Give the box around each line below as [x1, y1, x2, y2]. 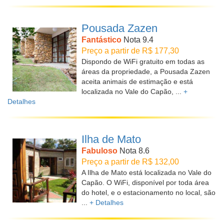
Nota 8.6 [117, 146, 149, 155]
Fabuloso [81, 146, 117, 155]
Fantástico [81, 35, 121, 44]
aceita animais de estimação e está [81, 77, 193, 85]
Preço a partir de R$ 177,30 [81, 46, 179, 55]
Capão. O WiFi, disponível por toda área [81, 178, 209, 186]
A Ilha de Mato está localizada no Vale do [81, 168, 211, 176]
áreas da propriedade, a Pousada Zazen [81, 67, 210, 75]
